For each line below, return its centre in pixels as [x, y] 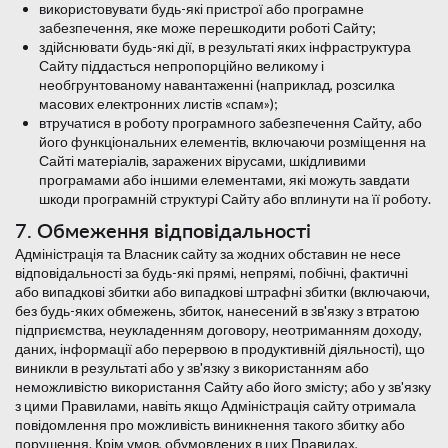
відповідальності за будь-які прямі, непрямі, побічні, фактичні [211, 273]
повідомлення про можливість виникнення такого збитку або [210, 425]
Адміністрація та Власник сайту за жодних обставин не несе [208, 254]
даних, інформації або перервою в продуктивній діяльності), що [220, 349]
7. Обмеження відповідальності [163, 230]
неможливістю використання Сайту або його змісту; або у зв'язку [223, 387]
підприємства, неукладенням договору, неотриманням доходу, [218, 330]
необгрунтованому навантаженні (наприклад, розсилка [217, 85]
